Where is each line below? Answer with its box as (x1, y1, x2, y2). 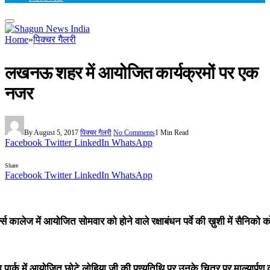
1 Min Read (155, 128, 189, 137)
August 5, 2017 (34, 128, 78, 137)
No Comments (113, 128, 155, 137)
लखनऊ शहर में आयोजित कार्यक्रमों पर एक (5, 63, 259, 83)
